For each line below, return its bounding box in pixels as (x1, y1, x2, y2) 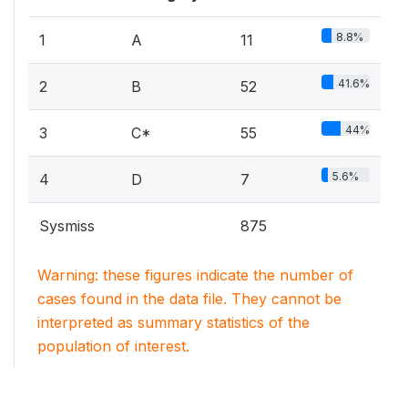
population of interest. (37, 337, 189, 355)
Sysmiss (39, 217, 95, 235)
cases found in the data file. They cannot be (37, 290, 342, 308)
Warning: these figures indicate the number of (37, 266, 353, 284)
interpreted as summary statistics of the (37, 313, 310, 331)
